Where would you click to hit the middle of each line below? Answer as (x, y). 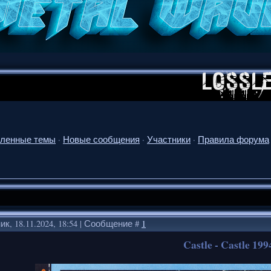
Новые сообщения (101, 139)
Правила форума (233, 139)
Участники (169, 139)
